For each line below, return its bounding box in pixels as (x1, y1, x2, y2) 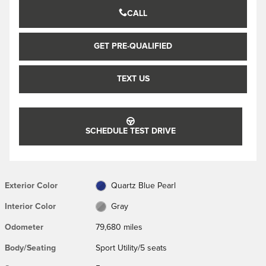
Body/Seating (5, 243, 56, 252)
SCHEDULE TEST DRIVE (85, 126, 176, 135)
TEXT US (116, 74, 150, 83)
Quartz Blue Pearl (110, 181, 176, 190)
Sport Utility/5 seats (96, 243, 167, 252)
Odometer (5, 223, 43, 232)
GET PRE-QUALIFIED (94, 42, 172, 50)
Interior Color (5, 202, 56, 211)
